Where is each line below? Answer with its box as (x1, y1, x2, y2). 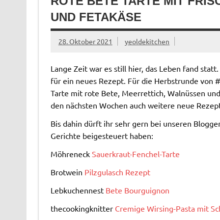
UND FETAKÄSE (50, 10, 141, 24)
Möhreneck (50, 148, 92, 159)
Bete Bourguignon (105, 185, 169, 195)
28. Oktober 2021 (58, 37, 112, 46)
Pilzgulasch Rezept (84, 166, 150, 177)
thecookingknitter (50, 203, 115, 213)
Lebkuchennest (50, 185, 106, 195)
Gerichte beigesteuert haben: (50, 130, 153, 140)
